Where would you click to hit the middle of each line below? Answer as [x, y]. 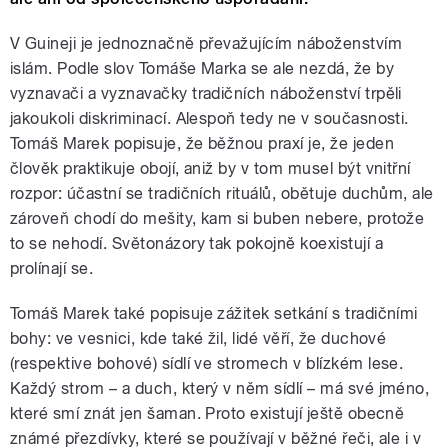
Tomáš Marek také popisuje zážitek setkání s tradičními [214, 314]
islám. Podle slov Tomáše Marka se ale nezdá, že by [202, 69]
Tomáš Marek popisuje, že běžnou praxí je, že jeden [202, 144]
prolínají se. [52, 269]
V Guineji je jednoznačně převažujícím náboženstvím [206, 44]
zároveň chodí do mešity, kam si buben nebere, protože [217, 219]
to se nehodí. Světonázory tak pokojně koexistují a [197, 244]
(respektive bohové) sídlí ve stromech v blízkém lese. [207, 364]
